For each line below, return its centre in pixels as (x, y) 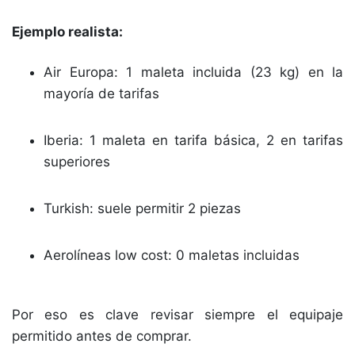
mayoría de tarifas (101, 94)
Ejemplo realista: (67, 32)
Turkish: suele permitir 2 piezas (142, 208)
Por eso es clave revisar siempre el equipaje (177, 315)
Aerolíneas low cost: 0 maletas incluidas (172, 255)
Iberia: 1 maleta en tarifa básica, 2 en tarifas (193, 140)
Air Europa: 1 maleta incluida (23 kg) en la (193, 72)
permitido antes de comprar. (102, 336)
